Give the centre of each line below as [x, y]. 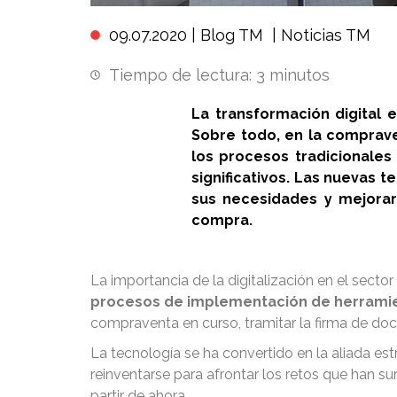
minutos [300, 75]
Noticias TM [326, 35]
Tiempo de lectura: [180, 75]
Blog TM [232, 35]
